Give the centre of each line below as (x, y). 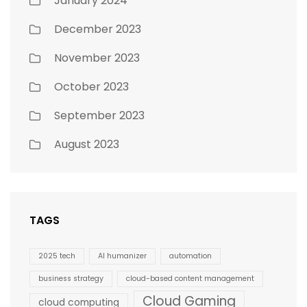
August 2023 (87, 144)
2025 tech (57, 256)
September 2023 (99, 115)
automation (191, 256)
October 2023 (91, 86)
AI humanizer (122, 256)
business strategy (71, 279)
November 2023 (97, 58)
